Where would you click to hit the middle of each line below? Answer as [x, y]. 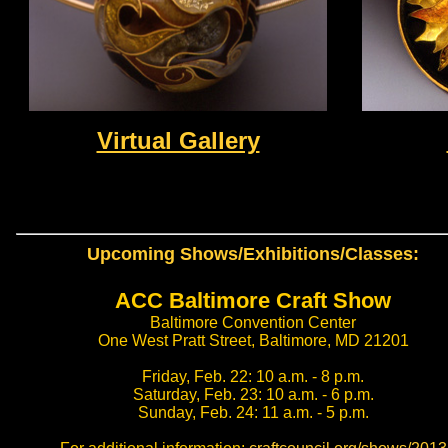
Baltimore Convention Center [253, 322]
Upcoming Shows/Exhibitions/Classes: [253, 254]
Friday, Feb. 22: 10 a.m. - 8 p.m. [253, 376]
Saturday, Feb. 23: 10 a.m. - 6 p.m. [253, 394]
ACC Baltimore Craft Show [253, 300]
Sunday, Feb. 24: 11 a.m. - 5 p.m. [253, 412]
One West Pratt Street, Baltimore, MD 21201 [253, 340]
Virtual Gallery [178, 140]
